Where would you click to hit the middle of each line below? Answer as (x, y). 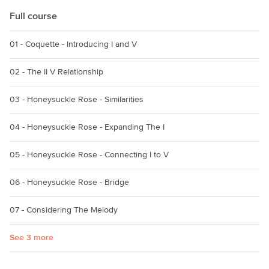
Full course (33, 17)
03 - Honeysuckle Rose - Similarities (77, 100)
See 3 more (32, 238)
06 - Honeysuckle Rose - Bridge (69, 183)
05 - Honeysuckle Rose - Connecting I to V (89, 155)
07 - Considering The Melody (64, 210)
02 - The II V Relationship (56, 72)
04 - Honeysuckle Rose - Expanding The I (87, 127)
